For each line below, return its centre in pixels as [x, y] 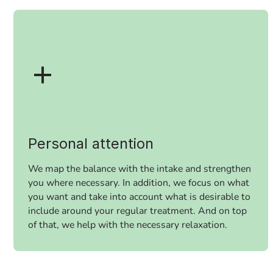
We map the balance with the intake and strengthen [140, 168]
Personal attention [91, 143]
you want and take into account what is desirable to [140, 197]
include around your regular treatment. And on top [138, 211]
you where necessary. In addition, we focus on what [139, 183]
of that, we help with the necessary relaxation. [128, 225]
